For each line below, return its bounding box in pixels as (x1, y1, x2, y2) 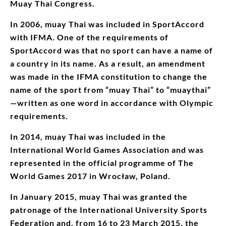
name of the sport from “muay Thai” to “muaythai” (10, 84, 211, 94)
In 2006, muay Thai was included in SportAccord (10, 19, 204, 29)
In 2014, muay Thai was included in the (10, 131, 166, 141)
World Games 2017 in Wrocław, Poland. (10, 171, 171, 181)
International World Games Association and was (10, 144, 204, 154)
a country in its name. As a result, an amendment (10, 58, 205, 68)
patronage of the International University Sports (10, 204, 207, 214)
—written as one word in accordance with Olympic (10, 97, 213, 107)
